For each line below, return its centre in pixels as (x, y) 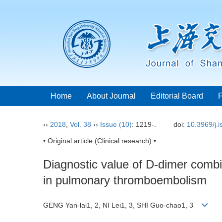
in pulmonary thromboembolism (125, 180)
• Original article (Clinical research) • (100, 141)
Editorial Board (177, 96)
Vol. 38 (81, 124)
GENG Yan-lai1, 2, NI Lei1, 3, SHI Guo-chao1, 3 (122, 205)
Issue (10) (116, 124)
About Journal (111, 96)
